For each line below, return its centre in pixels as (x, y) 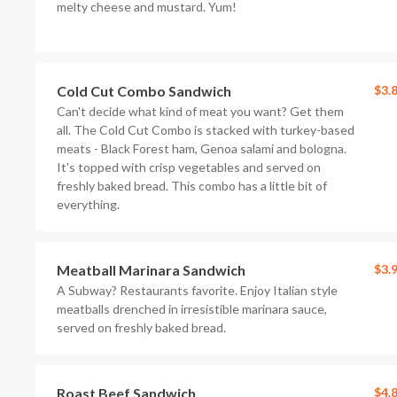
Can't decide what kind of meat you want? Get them (200, 111)
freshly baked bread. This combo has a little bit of (192, 186)
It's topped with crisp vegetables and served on (189, 167)
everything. (88, 204)
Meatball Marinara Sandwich (151, 270)
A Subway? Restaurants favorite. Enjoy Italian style (197, 290)
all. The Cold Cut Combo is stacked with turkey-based (206, 130)
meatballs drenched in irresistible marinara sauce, (192, 309)
